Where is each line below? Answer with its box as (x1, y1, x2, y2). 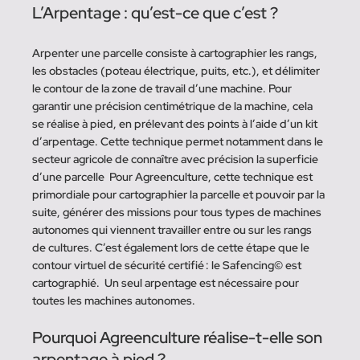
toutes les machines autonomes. (32, 293, 201, 309)
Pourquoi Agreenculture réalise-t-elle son (32, 327, 326, 349)
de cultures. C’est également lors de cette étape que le (32, 240, 313, 256)
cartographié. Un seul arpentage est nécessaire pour (32, 276, 302, 291)
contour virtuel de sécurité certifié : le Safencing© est (32, 258, 305, 273)
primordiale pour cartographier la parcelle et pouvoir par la (32, 187, 328, 202)
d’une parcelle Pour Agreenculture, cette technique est (32, 170, 316, 185)
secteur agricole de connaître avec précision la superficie (32, 152, 321, 167)
